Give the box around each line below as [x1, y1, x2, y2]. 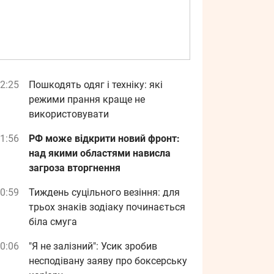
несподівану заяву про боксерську [29, 255, 187, 267]
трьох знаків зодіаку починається [29, 201, 185, 213]
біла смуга [29, 216, 77, 228]
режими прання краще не [29, 94, 145, 105]
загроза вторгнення [29, 162, 120, 174]
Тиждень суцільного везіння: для [29, 187, 180, 198]
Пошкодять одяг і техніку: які [29, 79, 163, 91]
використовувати [29, 108, 109, 120]
